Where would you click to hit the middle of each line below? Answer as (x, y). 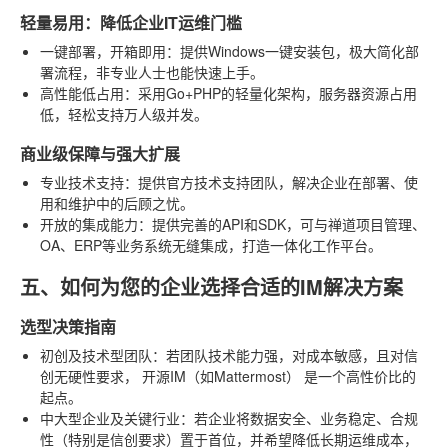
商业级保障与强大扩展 (100, 153)
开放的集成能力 (89, 224)
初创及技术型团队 (96, 355)
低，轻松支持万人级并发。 (124, 114)
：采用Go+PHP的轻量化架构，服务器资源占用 (270, 93)
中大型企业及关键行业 (110, 418)
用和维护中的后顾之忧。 (117, 203)
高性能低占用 (82, 93)
